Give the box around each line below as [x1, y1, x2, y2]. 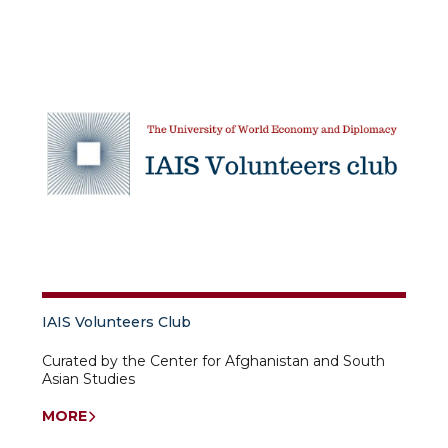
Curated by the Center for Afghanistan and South [42, 352, 385, 371]
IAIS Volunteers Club [42, 313, 191, 332]
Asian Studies [42, 370, 135, 389]
